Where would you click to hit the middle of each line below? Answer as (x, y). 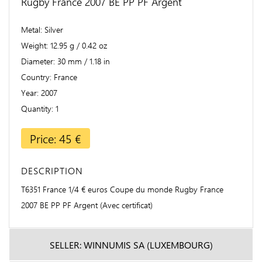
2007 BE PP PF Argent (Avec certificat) (87, 205)
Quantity (36, 108)
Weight (34, 45)
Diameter (37, 61)
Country (35, 77)
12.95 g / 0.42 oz (79, 45)
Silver (54, 29)
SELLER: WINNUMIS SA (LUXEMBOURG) (131, 244)
